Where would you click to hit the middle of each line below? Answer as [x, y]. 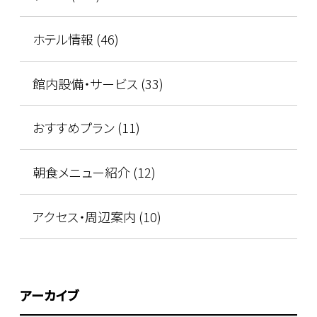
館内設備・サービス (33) [98, 83]
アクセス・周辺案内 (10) [97, 217]
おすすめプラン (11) [86, 128]
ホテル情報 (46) [75, 39]
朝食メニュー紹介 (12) [94, 172]
